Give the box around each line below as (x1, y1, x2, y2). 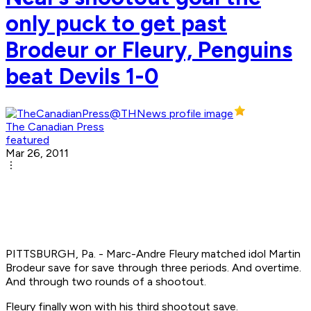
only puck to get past (6, 10, 227, 37)
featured (6, 133, 49, 147)
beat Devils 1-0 (6, 62, 158, 90)
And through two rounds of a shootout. (6, 275, 206, 289)
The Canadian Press (6, 120, 104, 134)
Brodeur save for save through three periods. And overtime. (6, 261, 301, 275)
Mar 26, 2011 (6, 146, 69, 160)
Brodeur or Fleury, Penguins (6, 36, 292, 63)
